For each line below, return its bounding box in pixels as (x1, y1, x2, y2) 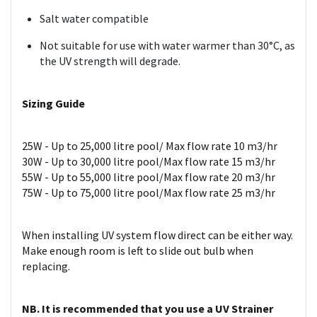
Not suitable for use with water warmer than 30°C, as (40, 38, 295, 52)
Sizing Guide (22, 96, 85, 110)
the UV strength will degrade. (40, 54, 180, 68)
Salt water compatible (40, 11, 149, 25)
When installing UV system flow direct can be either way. (22, 228, 293, 242)
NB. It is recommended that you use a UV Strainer (22, 301, 273, 316)
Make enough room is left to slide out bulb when (22, 243, 253, 258)
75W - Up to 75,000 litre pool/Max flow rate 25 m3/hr (22, 185, 277, 200)
